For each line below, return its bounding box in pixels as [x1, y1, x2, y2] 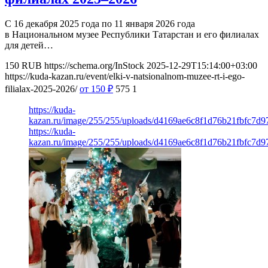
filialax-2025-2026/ [5, 84, 77, 95]
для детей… [5, 40, 53, 51]
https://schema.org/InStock [44, 60, 144, 71]
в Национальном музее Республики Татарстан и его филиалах [5, 29, 259, 40]
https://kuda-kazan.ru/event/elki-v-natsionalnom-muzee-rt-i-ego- [5, 71, 245, 82]
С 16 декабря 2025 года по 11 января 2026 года [5, 19, 195, 29]
